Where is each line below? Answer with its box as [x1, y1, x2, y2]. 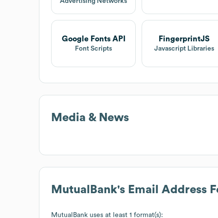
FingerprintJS [158, 35, 210, 43]
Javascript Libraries [154, 45, 214, 52]
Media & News [51, 111, 129, 124]
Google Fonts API [61, 35, 126, 43]
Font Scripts [75, 45, 112, 52]
